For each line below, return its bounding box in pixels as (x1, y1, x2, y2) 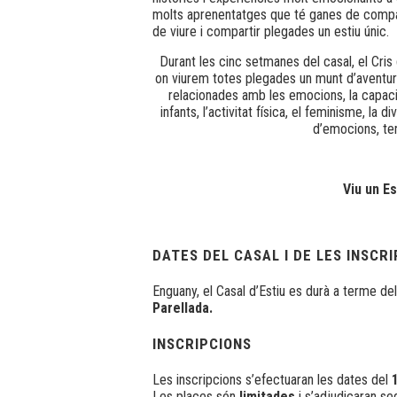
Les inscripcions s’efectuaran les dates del (152, 370, 392, 388)
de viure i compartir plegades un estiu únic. (152, 22, 389, 40)
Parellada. (152, 299, 213, 316)
